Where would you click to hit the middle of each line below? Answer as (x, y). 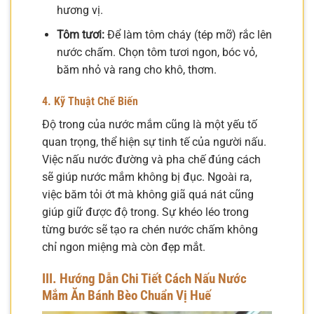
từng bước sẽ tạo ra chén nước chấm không (150, 230)
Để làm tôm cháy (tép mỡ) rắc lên (188, 34)
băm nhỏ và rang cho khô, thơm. (136, 69)
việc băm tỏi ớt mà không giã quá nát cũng (148, 195)
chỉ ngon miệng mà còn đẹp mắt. (124, 247)
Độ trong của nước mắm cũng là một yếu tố (150, 125)
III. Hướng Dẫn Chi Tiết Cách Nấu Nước (144, 279)
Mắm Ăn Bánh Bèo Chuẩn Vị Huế (127, 296)
